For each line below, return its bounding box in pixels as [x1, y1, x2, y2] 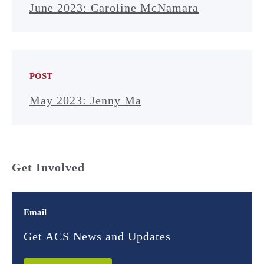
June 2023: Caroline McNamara [29, 1, 199, 14]
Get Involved [12, 161, 85, 174]
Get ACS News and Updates [24, 230, 171, 243]
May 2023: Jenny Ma [29, 94, 141, 107]
